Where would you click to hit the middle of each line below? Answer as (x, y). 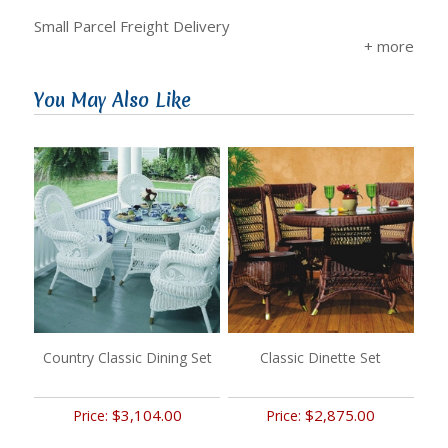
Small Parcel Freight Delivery (132, 26)
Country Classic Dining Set (127, 357)
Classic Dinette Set (321, 357)
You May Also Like (112, 100)
